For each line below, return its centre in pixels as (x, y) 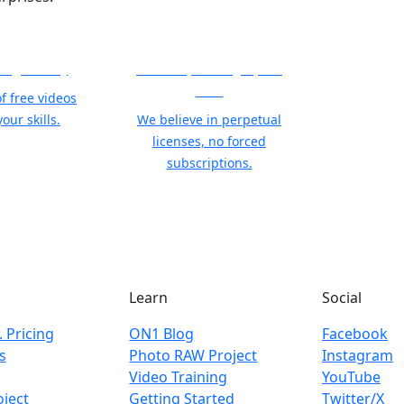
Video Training (179, 377)
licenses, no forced (209, 141)
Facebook (354, 334)
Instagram (357, 355)
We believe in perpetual (209, 119)
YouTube (351, 377)
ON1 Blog (162, 334)
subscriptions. (209, 163)
